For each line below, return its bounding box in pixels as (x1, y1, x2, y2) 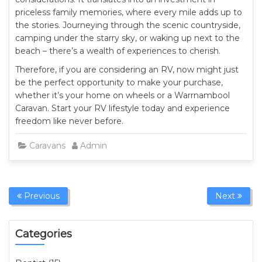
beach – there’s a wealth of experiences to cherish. (15, 46, 220, 56)
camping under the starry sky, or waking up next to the (15, 33, 240, 43)
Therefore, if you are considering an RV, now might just (15, 64, 239, 75)
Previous (22, 191, 60, 201)
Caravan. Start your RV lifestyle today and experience (15, 103, 230, 113)
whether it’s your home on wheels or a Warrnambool (15, 90, 230, 101)
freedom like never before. (15, 116, 123, 126)
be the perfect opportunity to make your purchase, (15, 77, 223, 88)
